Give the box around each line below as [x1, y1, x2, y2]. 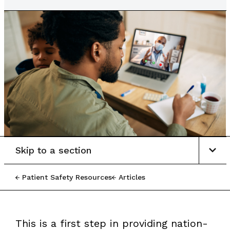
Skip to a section [15, 144, 91, 156]
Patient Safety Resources [22, 172, 112, 181]
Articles [118, 172, 145, 181]
